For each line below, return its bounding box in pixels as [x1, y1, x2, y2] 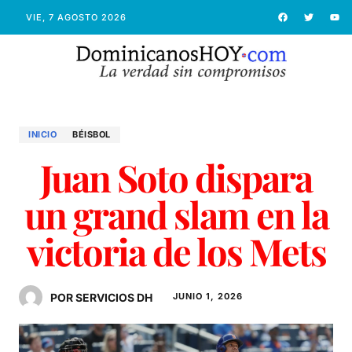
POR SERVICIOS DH [50, 290, 152, 304]
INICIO [28, 128, 57, 140]
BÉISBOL [72, 128, 111, 140]
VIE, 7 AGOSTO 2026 [25, 11, 126, 23]
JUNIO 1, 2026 [173, 290, 243, 302]
